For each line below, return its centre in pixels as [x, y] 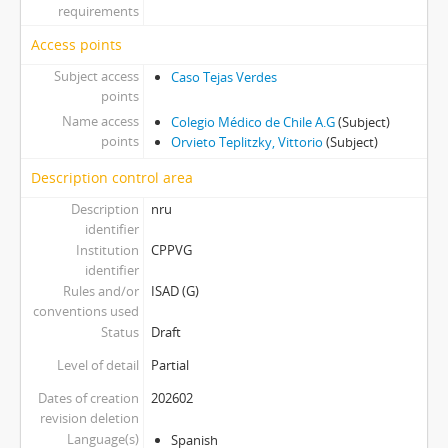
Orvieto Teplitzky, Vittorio [246, 142]
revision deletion [89, 418]
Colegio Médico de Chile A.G [252, 122]
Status [119, 332]
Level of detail [97, 365]
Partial [169, 365]
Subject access [96, 76]
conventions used [85, 311]
